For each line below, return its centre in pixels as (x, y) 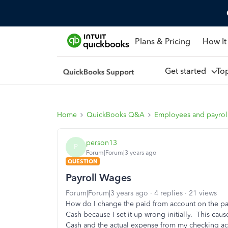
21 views (203, 193)
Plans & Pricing (162, 41)
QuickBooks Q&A (116, 115)
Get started (187, 71)
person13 (102, 142)
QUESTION (83, 161)
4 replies (168, 193)
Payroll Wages (98, 178)
